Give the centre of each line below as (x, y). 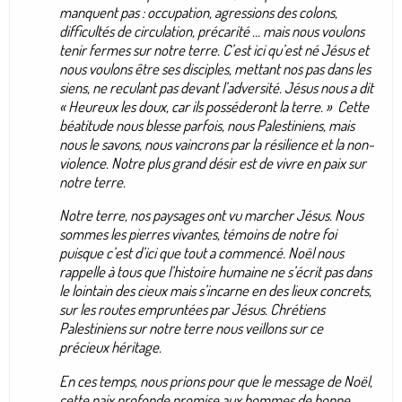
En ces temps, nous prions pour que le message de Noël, (216, 381)
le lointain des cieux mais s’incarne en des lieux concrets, (215, 291)
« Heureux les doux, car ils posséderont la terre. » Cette (214, 106)
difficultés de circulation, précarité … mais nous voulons (212, 31)
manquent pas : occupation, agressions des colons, (198, 12)
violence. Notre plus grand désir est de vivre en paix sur (213, 162)
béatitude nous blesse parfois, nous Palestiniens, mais (207, 125)
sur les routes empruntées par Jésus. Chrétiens (192, 310)
